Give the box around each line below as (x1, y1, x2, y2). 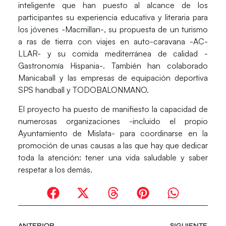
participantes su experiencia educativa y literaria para (18, 12, 208, 22)
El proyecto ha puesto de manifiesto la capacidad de (18, 103, 208, 114)
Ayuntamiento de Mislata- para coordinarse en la (18, 128, 208, 138)
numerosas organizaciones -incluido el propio (18, 116, 208, 126)
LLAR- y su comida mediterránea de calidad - (18, 48, 208, 59)
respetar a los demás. (18, 164, 92, 175)
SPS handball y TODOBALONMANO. (18, 84, 149, 95)
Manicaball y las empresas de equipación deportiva (18, 72, 208, 83)
